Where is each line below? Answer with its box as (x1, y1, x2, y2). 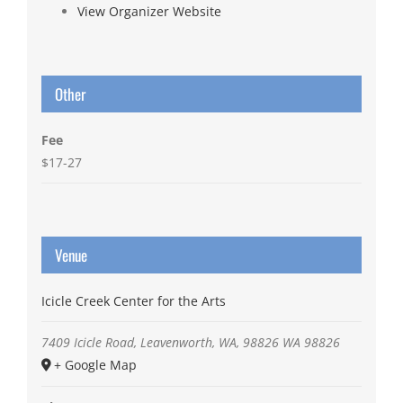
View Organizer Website (76, 3, 221, 21)
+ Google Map (53, 356, 137, 374)
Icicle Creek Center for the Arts (40, 292, 226, 310)
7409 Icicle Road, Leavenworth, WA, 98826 (40, 334, 279, 352)
